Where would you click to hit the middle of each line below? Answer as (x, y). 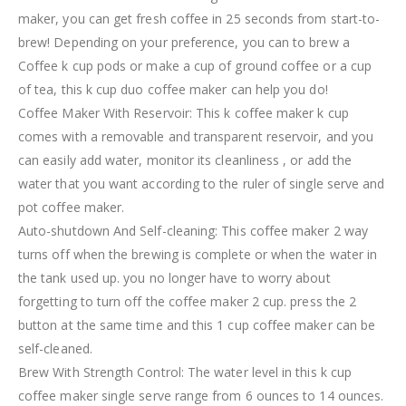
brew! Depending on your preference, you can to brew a (184, 42)
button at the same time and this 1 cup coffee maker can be (197, 324)
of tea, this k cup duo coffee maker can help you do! (173, 89)
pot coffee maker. (72, 207)
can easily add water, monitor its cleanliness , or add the (185, 159)
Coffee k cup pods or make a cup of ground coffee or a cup (195, 65)
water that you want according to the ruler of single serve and (202, 183)
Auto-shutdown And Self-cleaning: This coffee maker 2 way (193, 230)
